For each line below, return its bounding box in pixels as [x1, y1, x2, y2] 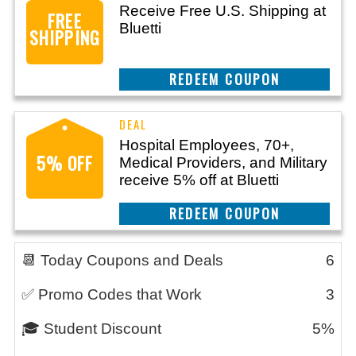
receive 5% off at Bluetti [119, 172, 279, 188]
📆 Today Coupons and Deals [21, 252, 223, 269]
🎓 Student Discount [21, 320, 161, 337]
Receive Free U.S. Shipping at [119, 2, 326, 19]
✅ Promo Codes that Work [21, 286, 202, 303]
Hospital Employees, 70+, [119, 137, 294, 153]
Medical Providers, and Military [119, 154, 327, 171]
